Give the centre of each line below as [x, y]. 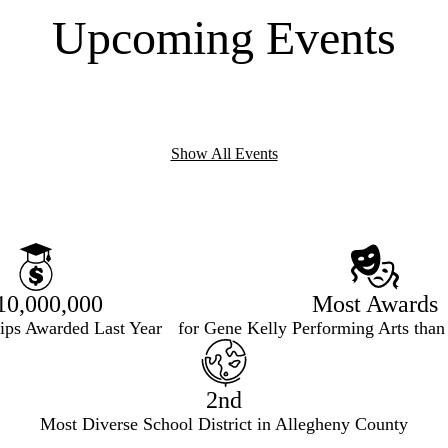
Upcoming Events [224, 38]
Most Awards [375, 304]
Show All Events [224, 154]
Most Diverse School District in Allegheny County [224, 424]
